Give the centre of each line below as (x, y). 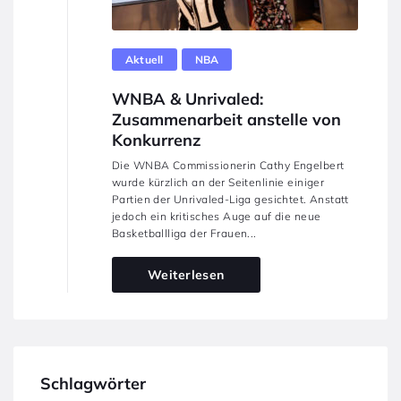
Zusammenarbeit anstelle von (226, 119)
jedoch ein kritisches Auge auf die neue (217, 216)
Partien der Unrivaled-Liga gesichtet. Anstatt (230, 199)
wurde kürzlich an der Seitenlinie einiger (218, 182)
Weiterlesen (186, 275)
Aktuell (145, 59)
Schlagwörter (93, 384)
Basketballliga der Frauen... (184, 233)
